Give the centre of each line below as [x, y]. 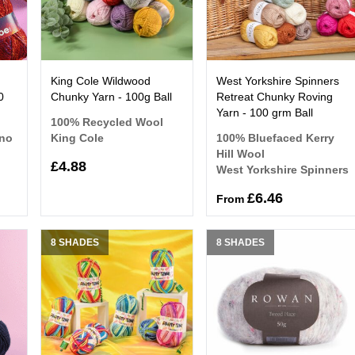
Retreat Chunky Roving [275, 96]
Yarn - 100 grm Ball [265, 112]
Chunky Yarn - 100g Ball [111, 96]
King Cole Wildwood [100, 80]
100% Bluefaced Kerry [276, 137]
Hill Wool [241, 153]
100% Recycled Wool [107, 122]
